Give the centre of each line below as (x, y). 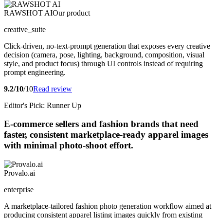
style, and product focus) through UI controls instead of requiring (103, 63)
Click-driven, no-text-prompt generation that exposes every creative (107, 46)
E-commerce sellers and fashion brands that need (101, 124)
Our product (71, 13)
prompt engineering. (35, 72)
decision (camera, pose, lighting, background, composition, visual (104, 54)
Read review (53, 89)
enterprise (19, 190)
